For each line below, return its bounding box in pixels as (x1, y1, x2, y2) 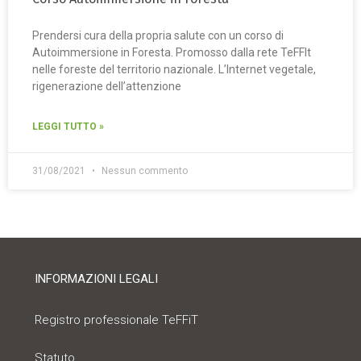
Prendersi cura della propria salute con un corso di (32, 29, 284, 43)
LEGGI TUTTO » (32, 121, 104, 133)
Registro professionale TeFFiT (35, 312, 199, 327)
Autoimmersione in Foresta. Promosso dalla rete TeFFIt (32, 46, 311, 60)
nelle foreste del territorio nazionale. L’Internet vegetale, (32, 63, 316, 77)
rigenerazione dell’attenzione (32, 80, 181, 93)
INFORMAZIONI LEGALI (35, 271, 159, 286)
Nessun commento (99, 165, 188, 177)
